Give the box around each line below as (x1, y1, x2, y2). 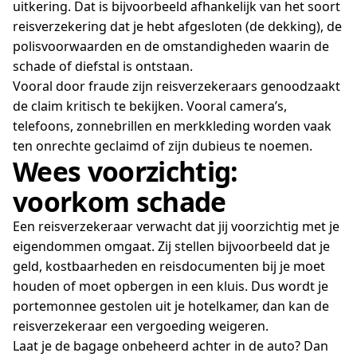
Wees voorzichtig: (13, 153, 238, 190)
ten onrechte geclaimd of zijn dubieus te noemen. (13, 137, 312, 155)
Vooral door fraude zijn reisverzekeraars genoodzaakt (13, 77, 340, 96)
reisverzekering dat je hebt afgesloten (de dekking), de (13, 18, 342, 36)
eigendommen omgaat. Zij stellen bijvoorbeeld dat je (13, 237, 330, 256)
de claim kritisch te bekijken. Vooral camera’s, (13, 97, 287, 116)
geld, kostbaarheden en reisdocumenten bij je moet (13, 257, 325, 276)
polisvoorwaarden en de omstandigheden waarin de (13, 37, 329, 56)
